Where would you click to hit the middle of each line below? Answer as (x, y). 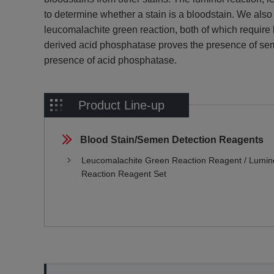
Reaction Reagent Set (124, 174)
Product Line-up (121, 105)
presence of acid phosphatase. (110, 60)
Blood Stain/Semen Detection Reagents (172, 140)
